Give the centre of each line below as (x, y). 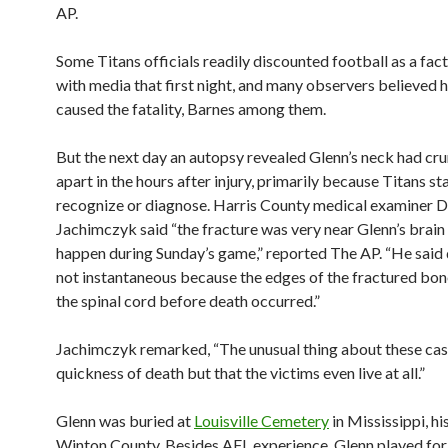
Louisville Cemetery (261, 420)
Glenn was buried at (125, 420)
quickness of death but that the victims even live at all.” (240, 372)
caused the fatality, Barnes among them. (191, 108)
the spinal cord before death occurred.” (188, 300)
